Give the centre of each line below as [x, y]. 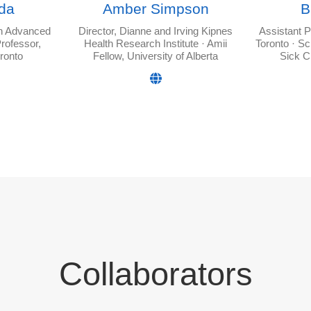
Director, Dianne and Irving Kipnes [155, 31]
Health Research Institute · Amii [155, 44]
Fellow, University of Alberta [155, 56]
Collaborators [155, 274]
